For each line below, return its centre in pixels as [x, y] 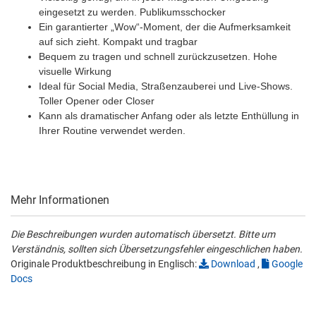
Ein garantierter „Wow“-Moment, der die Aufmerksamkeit [165, 27]
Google [286, 264]
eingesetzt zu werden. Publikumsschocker [132, 12]
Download [232, 264]
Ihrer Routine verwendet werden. [112, 131]
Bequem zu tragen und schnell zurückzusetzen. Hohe [158, 57]
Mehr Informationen [60, 200]
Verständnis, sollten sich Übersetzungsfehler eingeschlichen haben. [157, 249]
